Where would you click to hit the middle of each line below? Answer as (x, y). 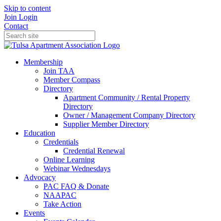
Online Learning (69, 160)
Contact (16, 26)
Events (34, 213)
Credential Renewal (94, 151)
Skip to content (27, 8)
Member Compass (72, 80)
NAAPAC (60, 195)
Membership (43, 62)
